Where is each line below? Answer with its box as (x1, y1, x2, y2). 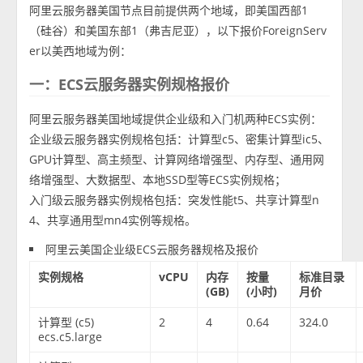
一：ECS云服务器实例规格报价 (29, 75, 230, 95)
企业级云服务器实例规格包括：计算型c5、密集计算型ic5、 (29, 131, 330, 147)
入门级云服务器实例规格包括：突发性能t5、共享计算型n (29, 192, 320, 208)
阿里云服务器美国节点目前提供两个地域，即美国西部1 (29, 2, 309, 19)
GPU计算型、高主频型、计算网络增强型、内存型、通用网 (29, 152, 325, 168)
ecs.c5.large (38, 329, 103, 345)
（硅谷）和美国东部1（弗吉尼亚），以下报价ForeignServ (29, 23, 327, 39)
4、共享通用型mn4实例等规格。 (29, 212, 197, 228)
